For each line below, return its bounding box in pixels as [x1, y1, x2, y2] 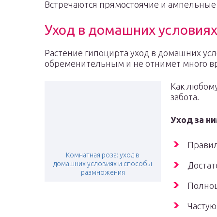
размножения [80, 169, 125, 176]
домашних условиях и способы [53, 160, 152, 168]
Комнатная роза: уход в [66, 151, 139, 159]
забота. [170, 92, 199, 102]
